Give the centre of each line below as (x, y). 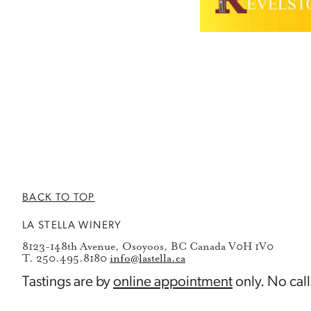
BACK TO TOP (59, 197)
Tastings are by (68, 283)
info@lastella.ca (148, 259)
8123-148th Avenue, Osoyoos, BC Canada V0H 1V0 (148, 247)
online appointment (173, 283)
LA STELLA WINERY (72, 225)
